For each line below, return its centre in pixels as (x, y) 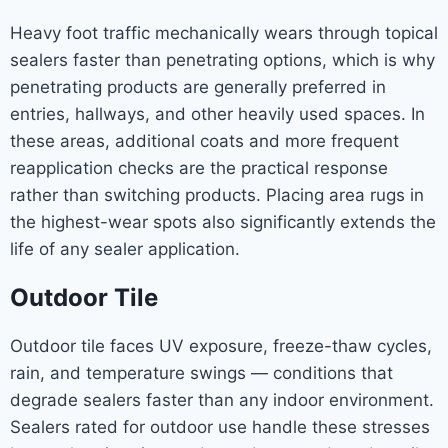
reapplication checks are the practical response (199, 167)
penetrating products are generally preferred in (198, 86)
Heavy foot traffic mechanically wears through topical (224, 32)
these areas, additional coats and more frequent (204, 140)
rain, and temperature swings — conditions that (201, 372)
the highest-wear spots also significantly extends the (223, 221)
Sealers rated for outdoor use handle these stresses (220, 426)
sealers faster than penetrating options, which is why (222, 59)
